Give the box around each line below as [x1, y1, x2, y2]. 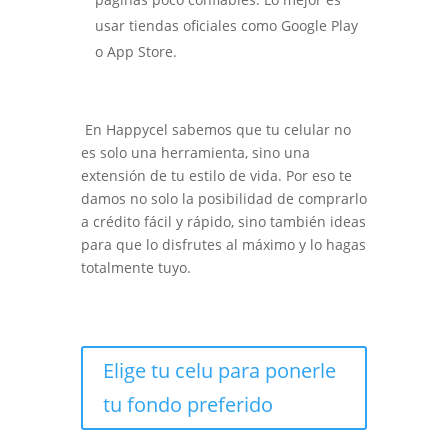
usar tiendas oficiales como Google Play [94, 16, 358, 36]
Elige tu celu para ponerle [102, 357, 336, 385]
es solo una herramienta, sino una [80, 143, 310, 163]
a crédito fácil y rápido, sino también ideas [80, 212, 366, 232]
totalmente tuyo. [80, 258, 191, 278]
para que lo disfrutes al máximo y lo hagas [80, 235, 366, 255]
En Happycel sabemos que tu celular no [80, 120, 351, 140]
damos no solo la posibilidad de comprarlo [80, 189, 367, 209]
